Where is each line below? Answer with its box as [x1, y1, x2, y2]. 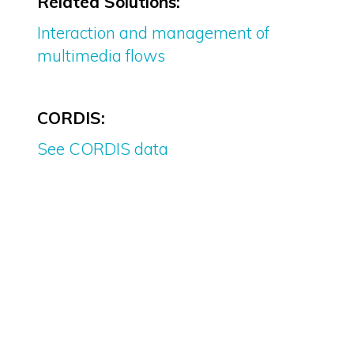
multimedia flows [36, 45, 165, 66]
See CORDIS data [36, 138, 168, 160]
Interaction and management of [36, 22, 269, 43]
